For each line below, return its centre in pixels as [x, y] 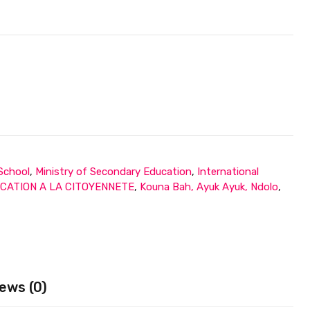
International [228, 172]
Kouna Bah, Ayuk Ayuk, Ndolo [209, 187]
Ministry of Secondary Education [114, 172]
